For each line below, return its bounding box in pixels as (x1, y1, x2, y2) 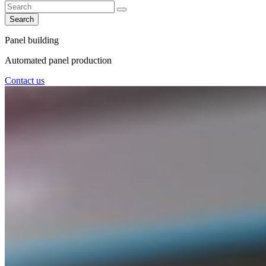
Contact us (5, 75, 45, 85)
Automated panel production (5, 55, 112, 65)
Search (9, 15, 34, 24)
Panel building (5, 35, 59, 45)
